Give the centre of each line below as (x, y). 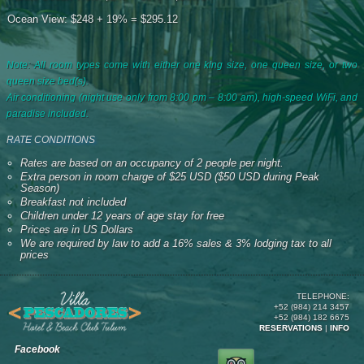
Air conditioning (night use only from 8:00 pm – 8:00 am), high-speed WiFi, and (182, 97)
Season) (39, 188)
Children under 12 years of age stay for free (122, 215)
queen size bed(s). (47, 81)
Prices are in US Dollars (76, 229)
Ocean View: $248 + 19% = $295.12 (92, 19)
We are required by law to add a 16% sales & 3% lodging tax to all (175, 243)
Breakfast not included (73, 201)
